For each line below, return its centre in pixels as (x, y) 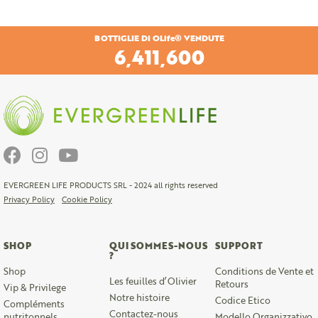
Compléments (34, 304)
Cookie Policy (87, 199)
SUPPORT (238, 246)
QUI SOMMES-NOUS (158, 246)
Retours (231, 284)
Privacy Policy (29, 199)
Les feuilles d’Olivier (153, 281)
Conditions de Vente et (264, 271)
